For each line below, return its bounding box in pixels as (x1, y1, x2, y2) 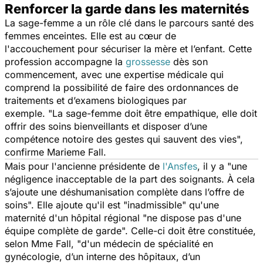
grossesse (126, 55, 170, 68)
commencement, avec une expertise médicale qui (5, 68, 224, 80)
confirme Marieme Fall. (5, 146, 109, 158)
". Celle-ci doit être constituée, (122, 224, 256, 237)
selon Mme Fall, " (5, 237, 81, 249)
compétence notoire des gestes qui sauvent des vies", (5, 133, 243, 145)
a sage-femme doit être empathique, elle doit (58, 107, 257, 119)
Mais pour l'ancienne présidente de (5, 160, 163, 172)
